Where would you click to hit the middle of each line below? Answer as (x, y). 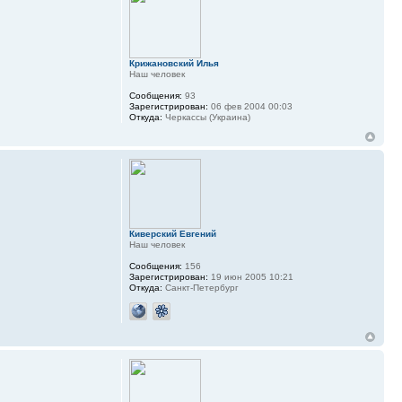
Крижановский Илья (174, 64)
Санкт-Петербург (200, 288)
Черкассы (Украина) (206, 118)
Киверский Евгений (172, 234)
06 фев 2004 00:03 (250, 107)
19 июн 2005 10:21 (250, 277)
